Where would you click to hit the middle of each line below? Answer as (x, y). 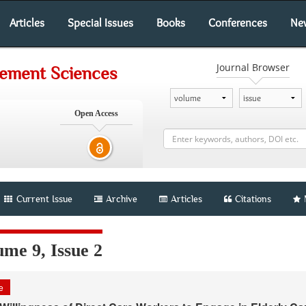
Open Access (96, 113)
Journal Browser (253, 67)
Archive (122, 199)
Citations (253, 199)
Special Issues (100, 23)
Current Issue (43, 199)
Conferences (238, 23)
